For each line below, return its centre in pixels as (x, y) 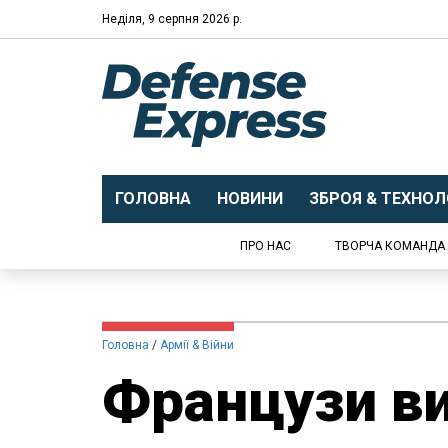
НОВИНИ (249, 198)
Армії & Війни (197, 345)
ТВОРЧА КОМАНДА (390, 246)
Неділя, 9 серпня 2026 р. (172, 18)
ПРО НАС (265, 246)
